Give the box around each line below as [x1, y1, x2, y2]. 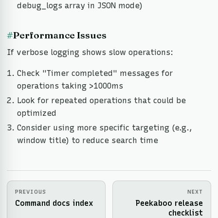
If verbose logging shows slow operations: [7, 47, 173, 57]
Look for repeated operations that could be [17, 95, 186, 105]
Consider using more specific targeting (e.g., [17, 123, 192, 132]
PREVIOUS [15, 188, 46, 195]
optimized [17, 108, 56, 118]
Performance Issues [13, 29, 107, 41]
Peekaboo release [136, 198, 203, 208]
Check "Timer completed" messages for [17, 68, 173, 78]
